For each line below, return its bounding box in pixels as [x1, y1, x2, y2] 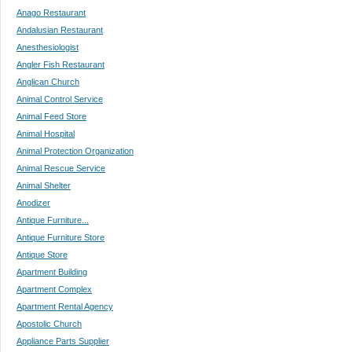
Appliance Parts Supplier [16, 335, 109, 346]
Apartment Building [16, 266, 87, 277]
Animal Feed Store [16, 111, 86, 121]
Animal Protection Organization [16, 145, 134, 156]
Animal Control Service [16, 93, 103, 104]
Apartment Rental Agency [16, 301, 113, 311]
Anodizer [16, 197, 50, 207]
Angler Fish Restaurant [16, 59, 104, 69]
